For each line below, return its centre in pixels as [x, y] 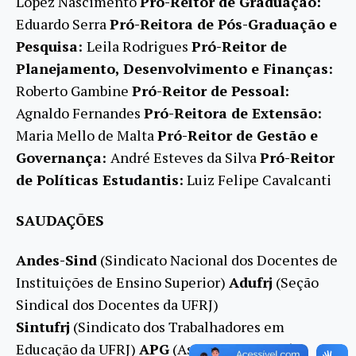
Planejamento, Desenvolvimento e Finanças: [174, 69]
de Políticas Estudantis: [100, 180]
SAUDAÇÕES [60, 220]
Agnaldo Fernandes [80, 113]
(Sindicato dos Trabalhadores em [177, 327]
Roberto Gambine [74, 91]
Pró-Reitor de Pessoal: [211, 91]
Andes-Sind [56, 260]
